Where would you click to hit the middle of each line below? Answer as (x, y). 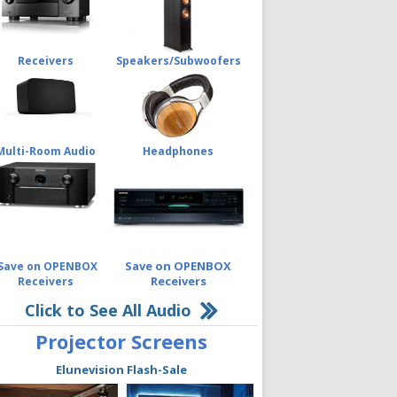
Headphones (178, 151)
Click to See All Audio (108, 310)
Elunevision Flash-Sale (121, 369)
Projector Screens (121, 341)
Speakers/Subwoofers (178, 60)
